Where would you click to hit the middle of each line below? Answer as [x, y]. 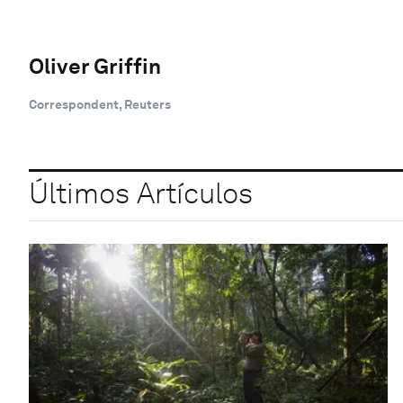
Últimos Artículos [141, 193]
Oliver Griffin [95, 66]
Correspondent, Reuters [100, 104]
